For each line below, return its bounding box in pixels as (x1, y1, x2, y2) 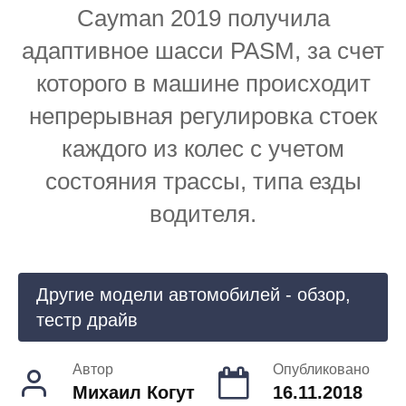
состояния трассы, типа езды (44, 168, 362, 196)
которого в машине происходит (35, 70, 371, 98)
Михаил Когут (72, 382, 195, 402)
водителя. (150, 200, 256, 228)
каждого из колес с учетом (62, 135, 344, 163)
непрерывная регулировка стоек (29, 102, 377, 130)
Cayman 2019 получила (76, 5, 330, 33)
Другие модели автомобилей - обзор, (36, 284, 351, 304)
